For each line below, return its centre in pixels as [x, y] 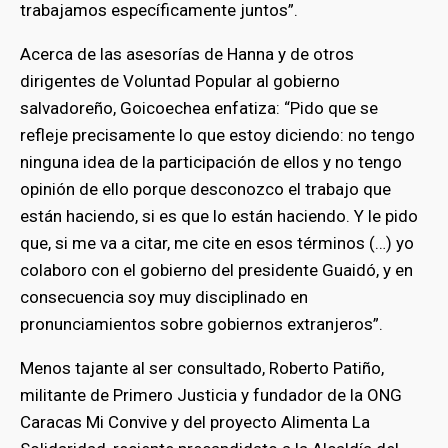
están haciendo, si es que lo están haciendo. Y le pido [219, 216]
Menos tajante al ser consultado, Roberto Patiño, [202, 368]
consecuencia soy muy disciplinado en [164, 297]
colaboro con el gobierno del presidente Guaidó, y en [216, 270]
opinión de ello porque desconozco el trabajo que [205, 189]
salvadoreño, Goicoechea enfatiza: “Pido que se [199, 108]
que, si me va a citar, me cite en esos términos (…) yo [217, 243]
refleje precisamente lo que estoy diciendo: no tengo [217, 135]
